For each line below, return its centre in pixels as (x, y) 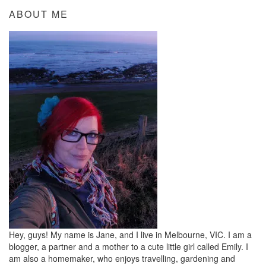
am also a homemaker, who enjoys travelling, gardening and (122, 259)
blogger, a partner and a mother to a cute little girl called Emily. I (129, 247)
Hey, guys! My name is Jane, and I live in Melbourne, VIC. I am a (130, 235)
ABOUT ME (39, 14)
